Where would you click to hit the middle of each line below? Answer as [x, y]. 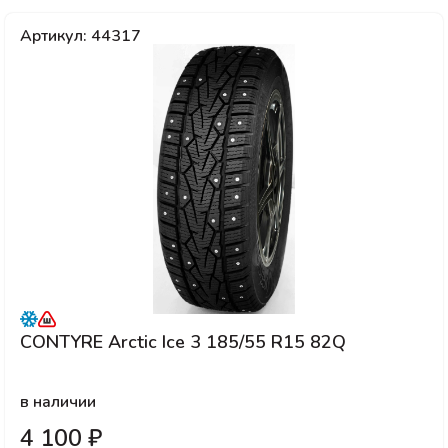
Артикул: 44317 [80, 36]
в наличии [58, 402]
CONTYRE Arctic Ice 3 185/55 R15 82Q [183, 342]
